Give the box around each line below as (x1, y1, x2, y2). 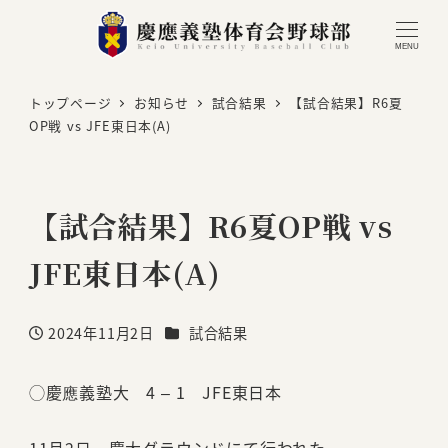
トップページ (28, 93, 112, 113)
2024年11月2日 (48, 322, 155, 343)
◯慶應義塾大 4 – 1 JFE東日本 (28, 379, 282, 404)
